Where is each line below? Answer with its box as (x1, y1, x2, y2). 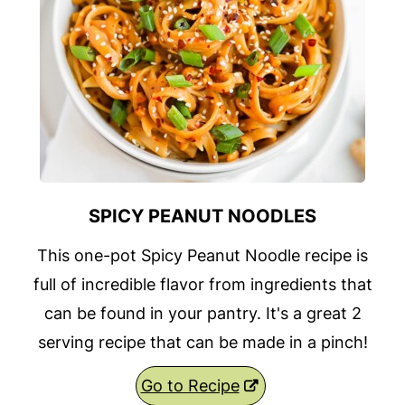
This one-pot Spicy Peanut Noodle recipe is (37, 246, 368, 266)
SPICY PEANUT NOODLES (89, 205, 316, 228)
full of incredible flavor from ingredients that (33, 275, 372, 295)
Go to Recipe (140, 376, 240, 396)
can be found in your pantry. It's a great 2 (43, 304, 362, 324)
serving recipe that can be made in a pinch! (37, 333, 368, 353)
